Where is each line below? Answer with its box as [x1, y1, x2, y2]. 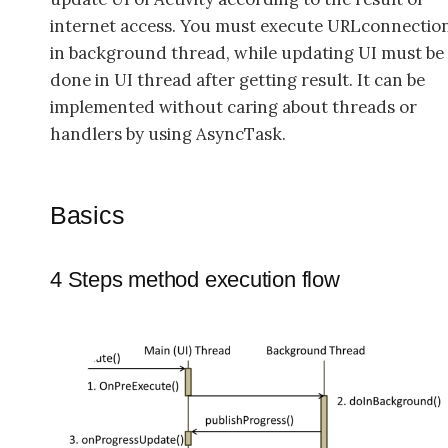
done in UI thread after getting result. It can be [50, 68, 425, 91]
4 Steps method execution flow [50, 267, 340, 293]
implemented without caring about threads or [50, 95, 417, 118]
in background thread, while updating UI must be [50, 41, 444, 64]
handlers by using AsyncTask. [50, 122, 290, 145]
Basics [50, 201, 125, 230]
